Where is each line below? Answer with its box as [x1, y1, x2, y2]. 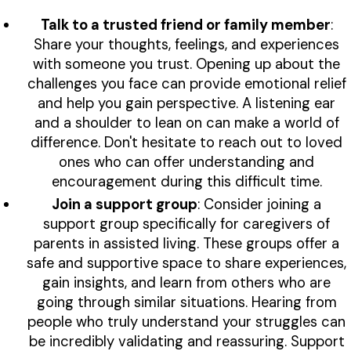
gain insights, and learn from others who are [42, 273, 331, 293]
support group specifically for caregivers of [43, 215, 330, 234]
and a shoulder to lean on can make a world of [34, 114, 339, 133]
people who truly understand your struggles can [27, 313, 346, 332]
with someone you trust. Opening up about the [33, 55, 340, 74]
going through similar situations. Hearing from [36, 293, 337, 313]
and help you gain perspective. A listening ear [38, 94, 335, 114]
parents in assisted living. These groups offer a [34, 234, 339, 254]
